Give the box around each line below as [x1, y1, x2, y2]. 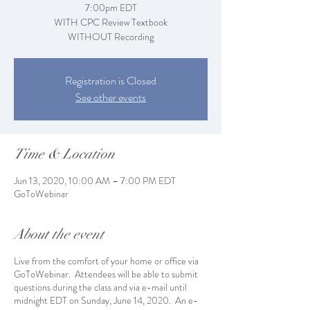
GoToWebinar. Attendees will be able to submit [14, 267, 198, 282]
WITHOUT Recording [68, 30, 154, 44]
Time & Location [14, 145, 115, 163]
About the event [14, 226, 104, 244]
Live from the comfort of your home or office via [14, 254, 199, 268]
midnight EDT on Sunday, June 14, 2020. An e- [14, 293, 198, 308]
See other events [75, 89, 146, 106]
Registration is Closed [65, 73, 156, 89]
